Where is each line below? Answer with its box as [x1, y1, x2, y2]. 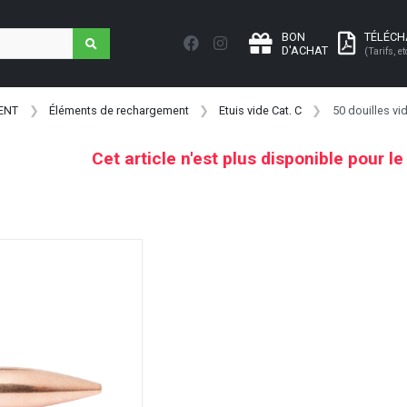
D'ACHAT [282, 44, 328, 57]
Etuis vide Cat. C [219, 104, 303, 117]
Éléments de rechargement [48, 104, 189, 117]
